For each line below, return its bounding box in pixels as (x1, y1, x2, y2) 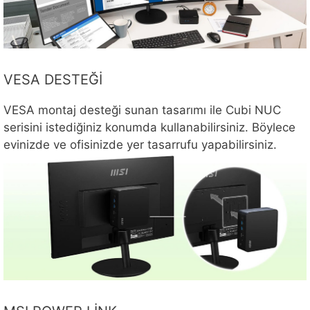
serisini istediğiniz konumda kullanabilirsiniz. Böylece (3, 120, 295, 135)
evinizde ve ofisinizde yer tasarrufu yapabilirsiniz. (3, 138, 277, 152)
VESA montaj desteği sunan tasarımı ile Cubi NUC (3, 103, 281, 118)
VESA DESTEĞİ (3, 71, 102, 89)
